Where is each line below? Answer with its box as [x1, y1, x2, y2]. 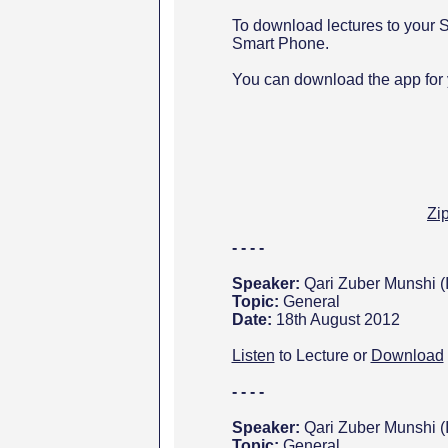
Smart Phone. [231, 35, 329, 52]
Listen [231, 347, 275, 364]
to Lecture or [278, 347, 371, 364]
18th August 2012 [275, 311, 400, 328]
